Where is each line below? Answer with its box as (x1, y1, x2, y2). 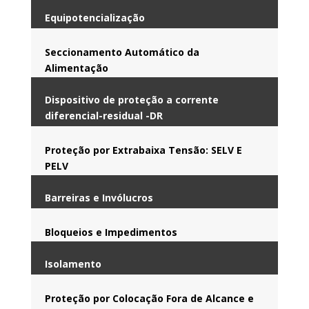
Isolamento (44, 257, 101, 270)
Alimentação (44, 61, 108, 74)
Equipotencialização (44, 10, 145, 24)
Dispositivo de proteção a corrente (44, 92, 219, 106)
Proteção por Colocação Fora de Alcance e (44, 291, 254, 305)
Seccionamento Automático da (44, 45, 199, 59)
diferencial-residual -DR (44, 108, 163, 122)
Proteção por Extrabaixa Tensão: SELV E (44, 143, 242, 157)
